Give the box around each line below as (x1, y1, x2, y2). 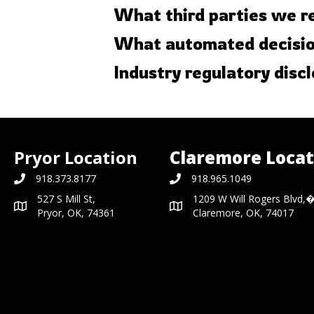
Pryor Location (14, 146, 137, 169)
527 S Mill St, (37, 192, 95, 205)
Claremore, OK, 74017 (193, 206, 294, 219)
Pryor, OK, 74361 (37, 206, 115, 219)
